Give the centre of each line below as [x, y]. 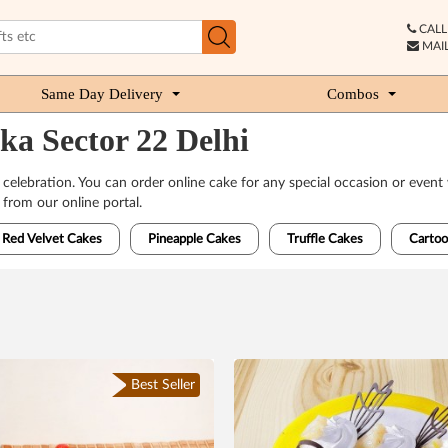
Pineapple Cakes [194, 239]
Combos [353, 94]
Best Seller [163, 385]
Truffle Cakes [324, 239]
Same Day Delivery [102, 94]
